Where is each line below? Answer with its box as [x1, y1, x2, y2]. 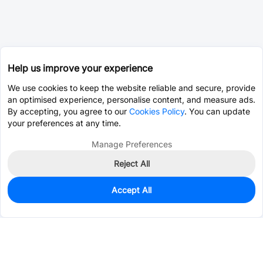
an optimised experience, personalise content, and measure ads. [8, 95, 255, 104]
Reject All [113, 159, 150, 168]
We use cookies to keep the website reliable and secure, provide [8, 83, 255, 93]
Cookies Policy [129, 106, 184, 116]
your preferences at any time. [8, 118, 121, 128]
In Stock [29, 188, 63, 198]
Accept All [112, 185, 151, 195]
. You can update [184, 106, 250, 116]
